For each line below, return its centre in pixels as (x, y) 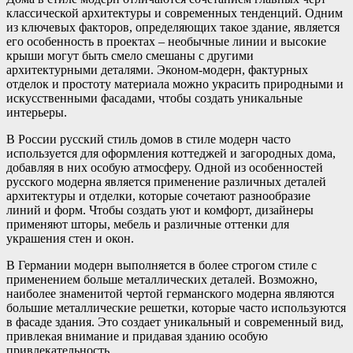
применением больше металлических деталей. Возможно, (162, 279)
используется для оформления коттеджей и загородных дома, (171, 153)
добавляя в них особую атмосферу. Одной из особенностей (165, 167)
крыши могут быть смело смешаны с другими (130, 55)
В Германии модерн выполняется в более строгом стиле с (162, 265)
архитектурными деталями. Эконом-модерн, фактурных (157, 69)
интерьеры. (37, 112)
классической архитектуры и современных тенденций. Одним (175, 13)
